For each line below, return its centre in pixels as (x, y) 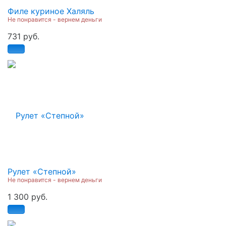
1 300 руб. (27, 196)
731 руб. (23, 36)
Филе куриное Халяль (51, 11)
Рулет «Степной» (42, 171)
